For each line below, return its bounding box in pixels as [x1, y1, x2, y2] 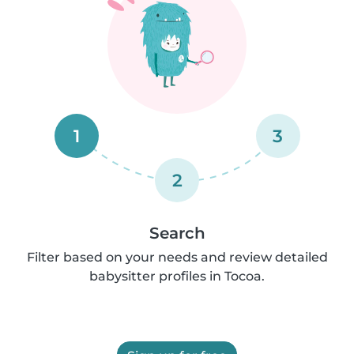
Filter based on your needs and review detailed [26, 249, 328, 265]
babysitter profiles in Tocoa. [89, 268, 265, 284]
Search [149, 223, 205, 243]
